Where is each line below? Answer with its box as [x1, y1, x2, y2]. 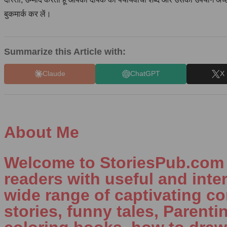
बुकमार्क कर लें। [4, 9, 51, 18]
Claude [42, 69, 65, 78]
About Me [4, 123, 79, 141]
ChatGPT [130, 69, 160, 78]
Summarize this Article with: [4, 46, 126, 57]
